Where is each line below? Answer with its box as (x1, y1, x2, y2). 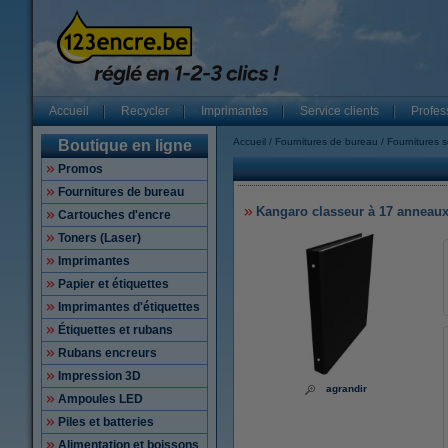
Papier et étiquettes (58, 277, 169, 291)
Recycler (121, 104, 169, 118)
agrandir (326, 383, 367, 394)
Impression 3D (58, 369, 141, 383)
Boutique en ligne (57, 137, 192, 154)
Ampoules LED (58, 392, 143, 406)
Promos (58, 162, 103, 176)
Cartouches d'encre (58, 208, 171, 222)
